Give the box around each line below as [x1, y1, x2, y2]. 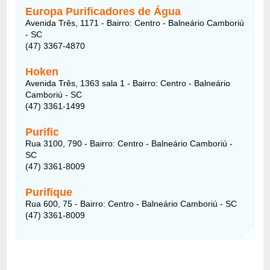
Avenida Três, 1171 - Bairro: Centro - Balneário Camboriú [25, 17, 245, 28]
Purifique [25, 186, 73, 198]
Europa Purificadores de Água [25, 5, 181, 17]
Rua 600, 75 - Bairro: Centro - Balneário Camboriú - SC [25, 198, 237, 209]
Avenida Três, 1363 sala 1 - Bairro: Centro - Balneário [25, 78, 231, 88]
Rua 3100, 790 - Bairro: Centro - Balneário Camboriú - [25, 138, 233, 148]
